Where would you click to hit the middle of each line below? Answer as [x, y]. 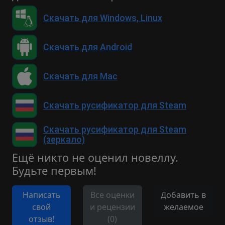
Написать [41, 195]
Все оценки [112, 195]
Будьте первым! [54, 171]
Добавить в [184, 195]
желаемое [183, 207]
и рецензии [112, 207]
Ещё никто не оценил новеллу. [95, 157]
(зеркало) [64, 140]
